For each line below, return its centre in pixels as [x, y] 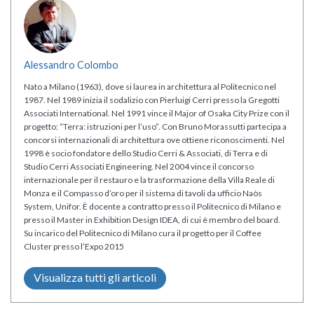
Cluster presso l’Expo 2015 [74, 246]
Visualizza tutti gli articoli [95, 277]
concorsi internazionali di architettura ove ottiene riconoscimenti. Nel [154, 139]
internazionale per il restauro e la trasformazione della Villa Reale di [149, 179]
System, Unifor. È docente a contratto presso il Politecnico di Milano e [152, 206]
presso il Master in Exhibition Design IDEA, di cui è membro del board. [152, 219]
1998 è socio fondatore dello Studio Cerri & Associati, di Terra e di [146, 153]
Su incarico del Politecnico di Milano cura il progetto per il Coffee [143, 233]
